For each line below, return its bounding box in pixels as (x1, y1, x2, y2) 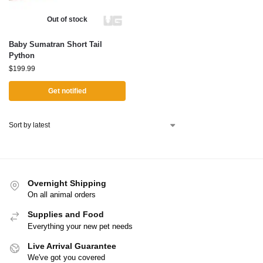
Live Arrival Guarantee (28, 241, 116, 251)
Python (9, 51, 35, 60)
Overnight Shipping (28, 178, 106, 188)
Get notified (48, 87, 86, 95)
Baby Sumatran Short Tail (9, 40, 102, 49)
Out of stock (47, 15, 87, 23)
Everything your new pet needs (28, 221, 133, 231)
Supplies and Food (28, 210, 104, 220)
